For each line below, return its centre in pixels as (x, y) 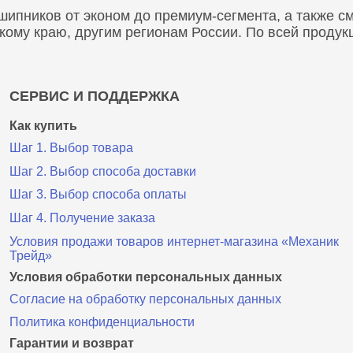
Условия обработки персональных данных (145, 277)
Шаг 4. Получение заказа (82, 217)
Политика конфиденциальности (102, 322)
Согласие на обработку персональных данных (145, 299)
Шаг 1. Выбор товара (71, 148)
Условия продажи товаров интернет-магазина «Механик (174, 241)
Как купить (43, 126)
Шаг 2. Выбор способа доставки (102, 171)
